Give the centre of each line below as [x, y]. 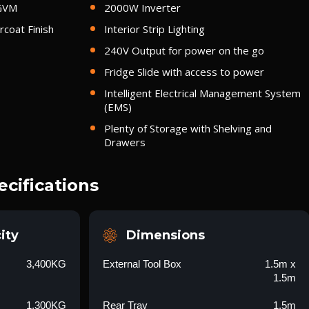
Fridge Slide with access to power [184, 72]
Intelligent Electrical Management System [202, 93]
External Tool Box [142, 264]
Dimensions [165, 235]
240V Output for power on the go [184, 50]
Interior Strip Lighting [154, 29]
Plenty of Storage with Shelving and [188, 128]
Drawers [124, 142]
